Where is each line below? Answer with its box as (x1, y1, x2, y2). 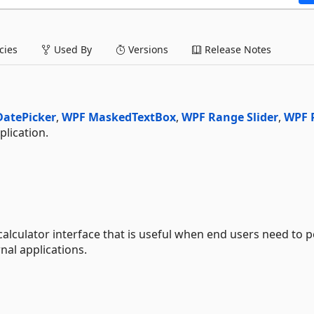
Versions (125, 42, 168, 56)
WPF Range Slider (182, 109, 278, 125)
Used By (51, 42, 92, 56)
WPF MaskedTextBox (62, 109, 176, 125)
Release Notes (202, 42, 271, 56)
